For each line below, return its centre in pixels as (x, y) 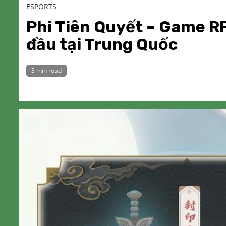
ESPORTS (41, 6)
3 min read (46, 70)
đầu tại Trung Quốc (102, 44)
